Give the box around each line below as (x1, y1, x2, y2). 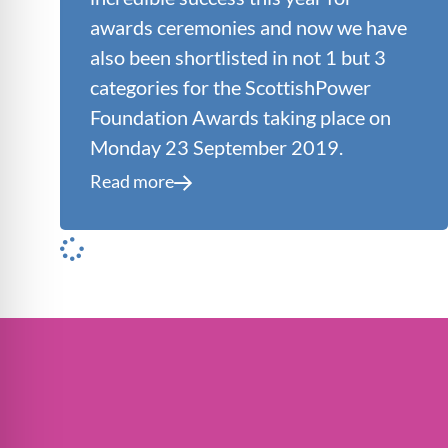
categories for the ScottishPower (90, 74, 371, 99)
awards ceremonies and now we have (90, 14, 407, 39)
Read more (90, 169, 174, 192)
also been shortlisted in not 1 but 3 (90, 44, 386, 69)
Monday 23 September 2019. (90, 134, 343, 159)
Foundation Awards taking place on (90, 104, 391, 129)
